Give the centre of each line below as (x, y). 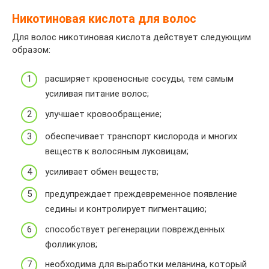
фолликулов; (71, 244)
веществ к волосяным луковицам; (117, 152)
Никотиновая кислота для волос (104, 19)
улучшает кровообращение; (103, 114)
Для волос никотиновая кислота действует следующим (131, 37)
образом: (31, 50)
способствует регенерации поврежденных (135, 229)
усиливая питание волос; (97, 94)
